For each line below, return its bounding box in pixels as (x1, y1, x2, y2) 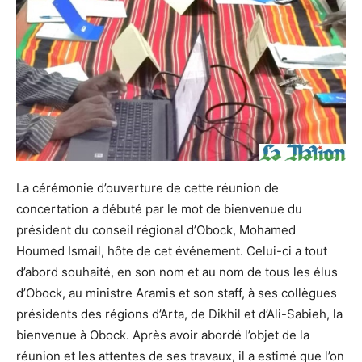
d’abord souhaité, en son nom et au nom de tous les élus (16, 264, 338, 280)
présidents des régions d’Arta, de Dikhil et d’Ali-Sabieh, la (16, 306, 343, 322)
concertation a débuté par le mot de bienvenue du (16, 201, 302, 217)
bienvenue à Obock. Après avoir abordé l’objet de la (16, 327, 309, 343)
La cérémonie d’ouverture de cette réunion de (16, 180, 279, 196)
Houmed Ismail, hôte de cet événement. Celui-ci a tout (16, 243, 327, 259)
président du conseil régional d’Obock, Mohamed (16, 222, 296, 238)
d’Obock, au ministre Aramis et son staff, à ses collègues (16, 285, 337, 301)
